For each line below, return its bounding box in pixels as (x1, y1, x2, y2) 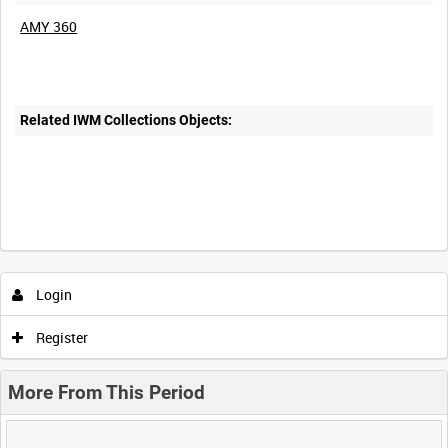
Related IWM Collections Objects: (20, 112, 233, 129)
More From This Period (8, 380, 205, 404)
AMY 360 (20, 16, 78, 36)
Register (33, 327, 88, 347)
